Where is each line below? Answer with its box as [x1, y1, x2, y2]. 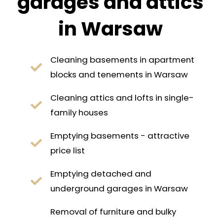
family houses [50, 107, 109, 119]
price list [50, 145, 85, 156]
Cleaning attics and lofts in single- [50, 92, 194, 104]
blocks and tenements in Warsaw [50, 69, 188, 81]
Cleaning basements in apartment [50, 54, 195, 66]
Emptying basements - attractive [50, 130, 190, 142]
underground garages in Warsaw [50, 182, 188, 194]
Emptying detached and [50, 167, 152, 180]
